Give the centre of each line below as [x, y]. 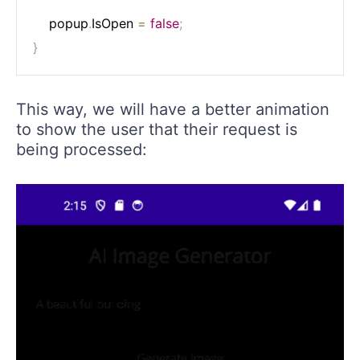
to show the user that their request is [157, 129]
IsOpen [115, 23]
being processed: [82, 149]
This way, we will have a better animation [173, 109]
